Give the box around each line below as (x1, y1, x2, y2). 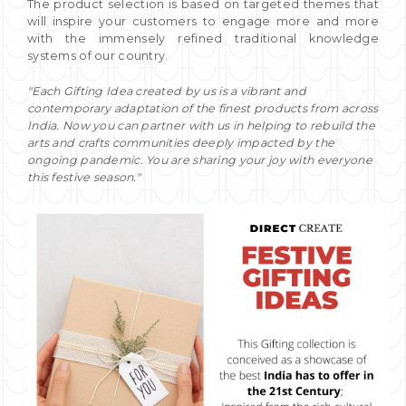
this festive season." (27, 169, 144, 184)
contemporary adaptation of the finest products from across (27, 101, 379, 115)
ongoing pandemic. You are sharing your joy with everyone (27, 152, 372, 167)
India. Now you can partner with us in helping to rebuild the (27, 118, 375, 132)
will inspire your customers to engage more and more (27, 14, 379, 28)
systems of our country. (27, 48, 169, 63)
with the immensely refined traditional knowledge (27, 31, 379, 45)
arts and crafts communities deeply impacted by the (27, 135, 335, 150)
